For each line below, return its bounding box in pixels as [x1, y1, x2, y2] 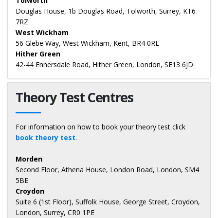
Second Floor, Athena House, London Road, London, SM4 [16, 165, 199, 175]
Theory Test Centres [16, 89, 133, 107]
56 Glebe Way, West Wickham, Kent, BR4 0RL [16, 38, 159, 48]
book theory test [16, 133, 75, 143]
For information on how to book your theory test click [16, 122, 185, 132]
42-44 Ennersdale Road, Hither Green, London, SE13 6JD [16, 60, 193, 70]
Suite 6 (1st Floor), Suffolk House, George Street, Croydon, [16, 197, 200, 207]
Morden [16, 154, 42, 164]
